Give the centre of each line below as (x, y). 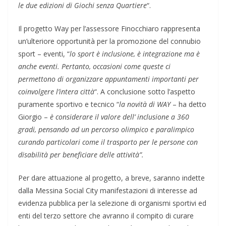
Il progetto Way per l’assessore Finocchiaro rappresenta (109, 29)
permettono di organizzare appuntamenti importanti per (108, 79)
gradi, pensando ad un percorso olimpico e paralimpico (106, 130)
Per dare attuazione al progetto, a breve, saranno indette (111, 178)
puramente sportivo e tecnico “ (69, 104)
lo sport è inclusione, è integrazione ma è (135, 54)
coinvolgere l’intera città (56, 92)
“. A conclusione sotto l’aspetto (145, 92)
